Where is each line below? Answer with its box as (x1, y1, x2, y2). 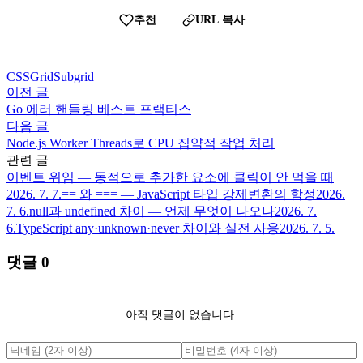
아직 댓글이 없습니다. (126, 308, 237, 321)
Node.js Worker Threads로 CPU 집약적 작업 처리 (6, 135, 275, 150)
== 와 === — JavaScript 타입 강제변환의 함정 (62, 186, 316, 201)
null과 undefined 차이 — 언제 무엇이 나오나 (29, 203, 275, 218)
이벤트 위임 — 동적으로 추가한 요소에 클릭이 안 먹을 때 (6, 169, 334, 184)
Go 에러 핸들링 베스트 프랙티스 (6, 101, 191, 116)
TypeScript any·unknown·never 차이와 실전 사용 (16, 220, 280, 235)
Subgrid (53, 69, 94, 83)
